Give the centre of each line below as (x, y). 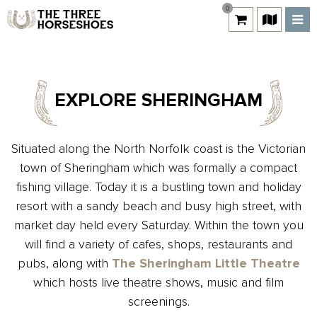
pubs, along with (64, 263)
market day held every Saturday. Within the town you (158, 225)
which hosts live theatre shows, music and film (158, 282)
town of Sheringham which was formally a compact (158, 168)
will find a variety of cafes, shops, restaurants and (158, 244)
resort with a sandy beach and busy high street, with (158, 206)
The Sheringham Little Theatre (206, 263)
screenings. (158, 301)
